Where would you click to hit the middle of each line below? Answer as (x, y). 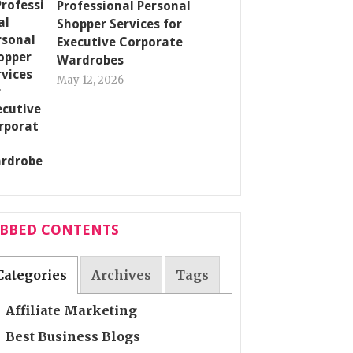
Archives (122, 275)
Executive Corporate (120, 42)
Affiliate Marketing (72, 310)
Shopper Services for (119, 24)
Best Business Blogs (73, 336)
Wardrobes (90, 60)
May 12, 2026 (90, 80)
